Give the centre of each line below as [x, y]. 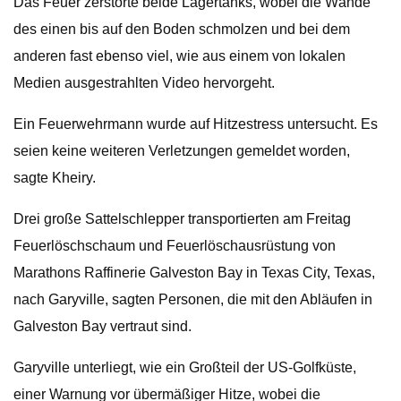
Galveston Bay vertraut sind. [102, 326]
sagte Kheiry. [55, 178]
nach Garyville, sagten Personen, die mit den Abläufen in [193, 299]
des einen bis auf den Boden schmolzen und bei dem [182, 29]
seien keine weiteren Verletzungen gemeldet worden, [182, 151]
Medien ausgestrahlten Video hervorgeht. [144, 83]
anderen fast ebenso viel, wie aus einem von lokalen [179, 56]
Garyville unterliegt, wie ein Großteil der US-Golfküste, [185, 367]
